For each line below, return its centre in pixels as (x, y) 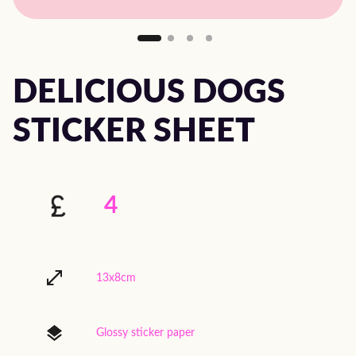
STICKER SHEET (134, 131)
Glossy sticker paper (145, 333)
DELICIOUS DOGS (149, 92)
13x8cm (116, 277)
